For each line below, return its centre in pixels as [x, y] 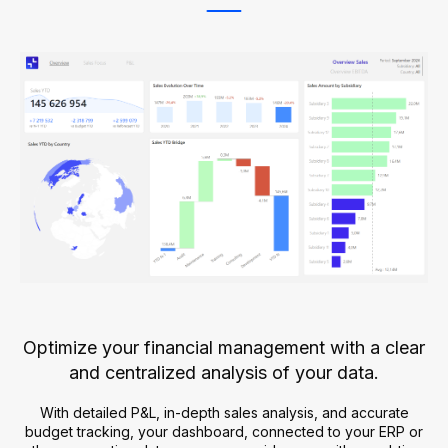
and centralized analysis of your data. [224, 372]
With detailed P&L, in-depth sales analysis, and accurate [224, 412]
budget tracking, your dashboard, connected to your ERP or [224, 431]
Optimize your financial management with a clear [224, 347]
